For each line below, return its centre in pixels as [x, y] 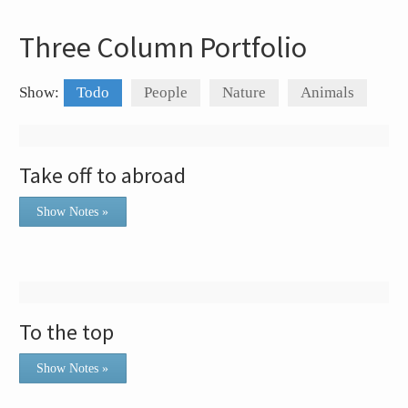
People [166, 92]
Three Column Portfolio [163, 47]
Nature [245, 92]
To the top [67, 331]
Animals [328, 92]
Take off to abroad [103, 175]
